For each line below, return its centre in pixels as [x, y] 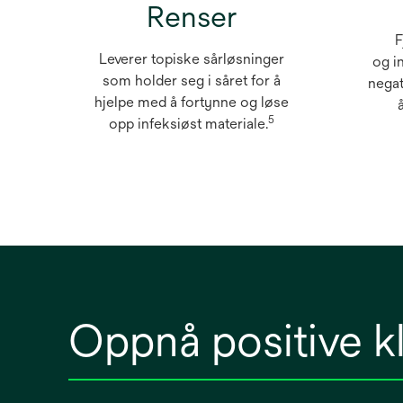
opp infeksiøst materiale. [188, 124]
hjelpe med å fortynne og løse [192, 103]
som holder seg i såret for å [192, 81]
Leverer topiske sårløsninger [192, 59]
